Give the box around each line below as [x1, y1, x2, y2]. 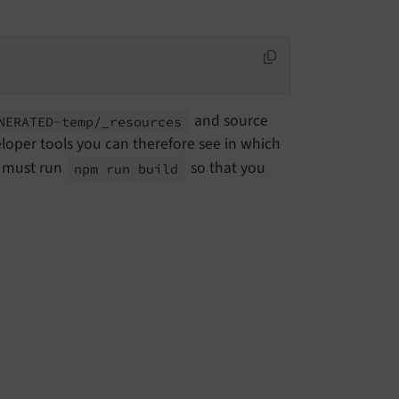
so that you [186, 157, 265, 180]
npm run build [74, 159, 179, 177]
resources [110, 112, 183, 130]
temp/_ [61, 112, 110, 130]
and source [190, 110, 268, 133]
